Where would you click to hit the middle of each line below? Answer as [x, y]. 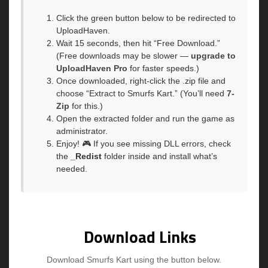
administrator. [82, 131]
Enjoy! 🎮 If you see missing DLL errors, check [144, 144]
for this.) [86, 106]
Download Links [140, 236]
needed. [72, 169]
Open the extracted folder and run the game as [145, 119]
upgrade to [213, 56]
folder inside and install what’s [159, 156]
